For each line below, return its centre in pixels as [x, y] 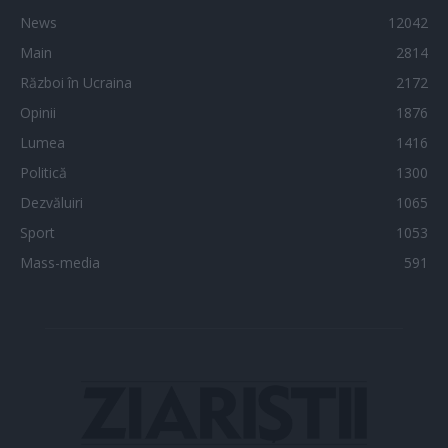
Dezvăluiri [51, 203]
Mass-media [60, 263]
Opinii [38, 113]
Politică [43, 173]
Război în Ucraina [76, 83]
